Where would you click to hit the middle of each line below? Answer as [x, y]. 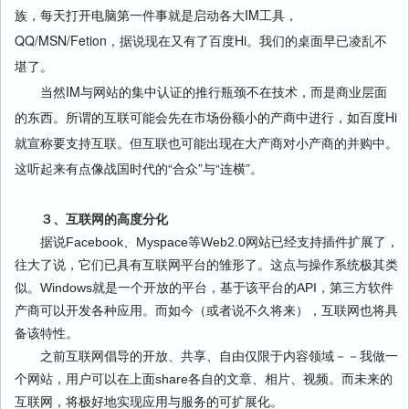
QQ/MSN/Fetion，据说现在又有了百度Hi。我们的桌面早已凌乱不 [201, 40]
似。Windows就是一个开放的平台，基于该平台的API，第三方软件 [204, 288]
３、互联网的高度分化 [91, 219]
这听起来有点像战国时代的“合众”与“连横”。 [139, 168]
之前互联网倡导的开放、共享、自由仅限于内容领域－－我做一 [206, 356]
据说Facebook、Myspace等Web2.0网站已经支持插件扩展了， [207, 242]
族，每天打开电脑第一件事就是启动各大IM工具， [156, 15]
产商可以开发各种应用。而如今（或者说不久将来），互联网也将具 [206, 310]
